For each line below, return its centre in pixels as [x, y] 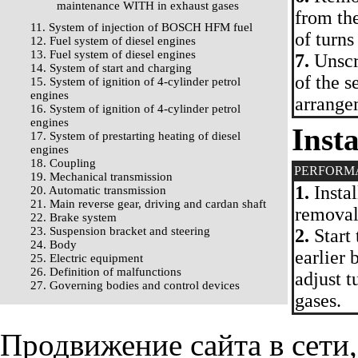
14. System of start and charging [111, 68]
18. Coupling [63, 163]
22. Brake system [74, 217]
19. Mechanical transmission [101, 177]
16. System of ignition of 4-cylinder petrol [135, 109]
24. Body [54, 245]
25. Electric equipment [87, 258]
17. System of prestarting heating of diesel [135, 136]
